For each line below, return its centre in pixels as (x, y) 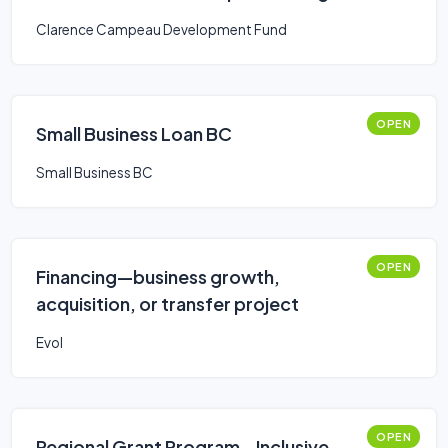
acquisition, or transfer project (167, 303)
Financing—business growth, (158, 276)
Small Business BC (94, 172)
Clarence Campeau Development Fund (161, 29)
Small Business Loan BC (134, 133)
